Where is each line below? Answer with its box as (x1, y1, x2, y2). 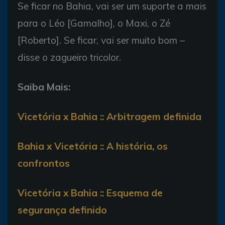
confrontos (18, 157, 70, 169)
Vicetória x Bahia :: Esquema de (18, 186, 163, 199)
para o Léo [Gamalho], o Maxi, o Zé (18, 17, 170, 29)
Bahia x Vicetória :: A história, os (18, 140, 168, 152)
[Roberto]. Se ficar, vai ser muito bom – (18, 34, 185, 46)
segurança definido (18, 203, 107, 216)
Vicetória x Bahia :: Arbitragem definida (18, 110, 201, 123)
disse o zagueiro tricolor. (18, 51, 121, 63)
